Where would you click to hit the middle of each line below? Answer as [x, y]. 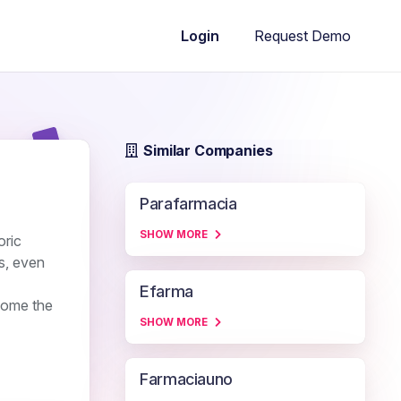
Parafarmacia [188, 204]
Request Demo [303, 35]
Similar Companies [208, 150]
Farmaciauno [187, 379]
